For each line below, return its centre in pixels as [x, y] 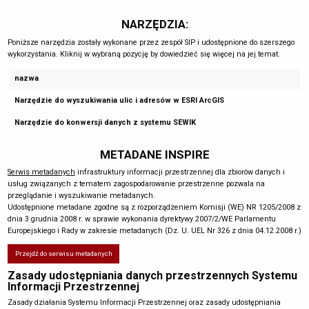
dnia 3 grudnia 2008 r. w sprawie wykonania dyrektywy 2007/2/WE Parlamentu [141, 219]
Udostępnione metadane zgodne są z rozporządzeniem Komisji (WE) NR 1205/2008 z [154, 208]
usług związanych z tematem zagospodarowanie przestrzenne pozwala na [136, 184]
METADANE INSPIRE [154, 154]
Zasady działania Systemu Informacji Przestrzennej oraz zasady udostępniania [144, 302]
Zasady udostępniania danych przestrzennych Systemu [152, 276]
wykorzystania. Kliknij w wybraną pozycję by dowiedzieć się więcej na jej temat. [143, 54]
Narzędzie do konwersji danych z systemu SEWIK [106, 122]
